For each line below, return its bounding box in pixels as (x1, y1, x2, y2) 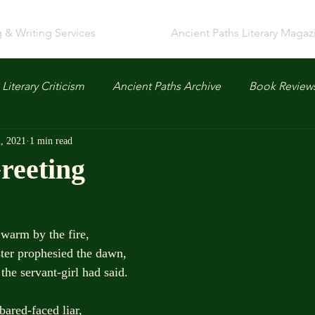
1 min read (30, 135, 72, 146)
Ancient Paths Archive (112, 79, 221, 93)
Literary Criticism (2, 79, 84, 93)
